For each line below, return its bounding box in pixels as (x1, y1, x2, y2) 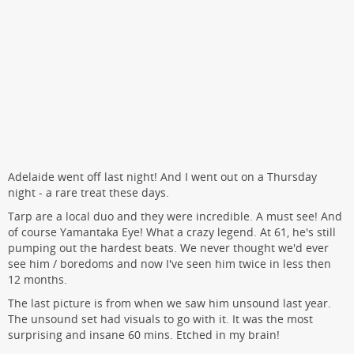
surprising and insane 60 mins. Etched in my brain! (8, 326, 280, 342)
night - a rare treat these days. (8, 184, 169, 200)
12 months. (8, 271, 67, 287)
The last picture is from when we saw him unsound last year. (8, 295, 331, 311)
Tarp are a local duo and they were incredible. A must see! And (8, 208, 342, 224)
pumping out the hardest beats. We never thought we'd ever (8, 239, 329, 255)
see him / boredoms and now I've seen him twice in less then (8, 255, 331, 271)
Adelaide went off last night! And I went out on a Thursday (8, 168, 317, 184)
